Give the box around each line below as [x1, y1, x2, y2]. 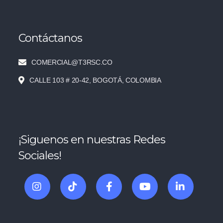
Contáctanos [18, 31, 83, 45]
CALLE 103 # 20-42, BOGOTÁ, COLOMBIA [29, 76, 161, 84]
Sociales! [18, 148, 62, 162]
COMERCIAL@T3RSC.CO [31, 58, 112, 66]
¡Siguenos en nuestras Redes [18, 132, 166, 146]
